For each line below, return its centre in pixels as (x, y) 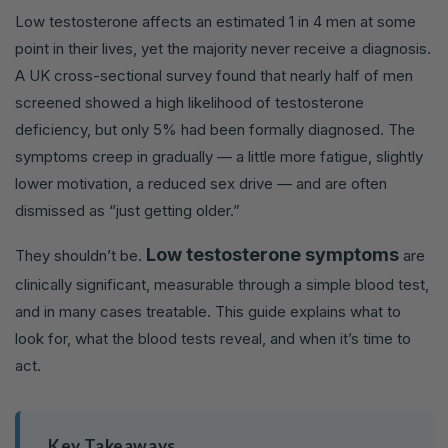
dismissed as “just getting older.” (127, 211)
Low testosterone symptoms (272, 255)
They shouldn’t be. (80, 256)
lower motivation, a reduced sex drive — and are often (201, 184)
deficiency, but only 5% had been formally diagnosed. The (215, 130)
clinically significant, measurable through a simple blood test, (222, 285)
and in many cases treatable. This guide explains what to (208, 312)
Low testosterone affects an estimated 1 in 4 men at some (215, 22)
